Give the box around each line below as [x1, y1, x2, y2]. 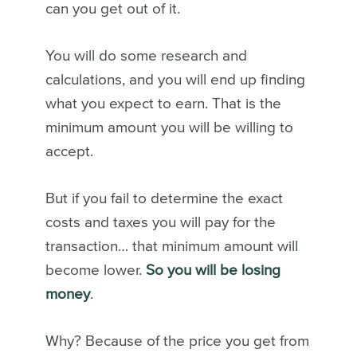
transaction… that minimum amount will [45, 238, 298, 254]
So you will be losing [145, 262, 280, 278]
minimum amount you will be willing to [45, 120, 293, 135]
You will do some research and [45, 48, 247, 64]
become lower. [45, 262, 146, 278]
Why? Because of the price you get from [45, 333, 309, 349]
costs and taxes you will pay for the [45, 214, 276, 230]
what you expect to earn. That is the [45, 96, 281, 112]
